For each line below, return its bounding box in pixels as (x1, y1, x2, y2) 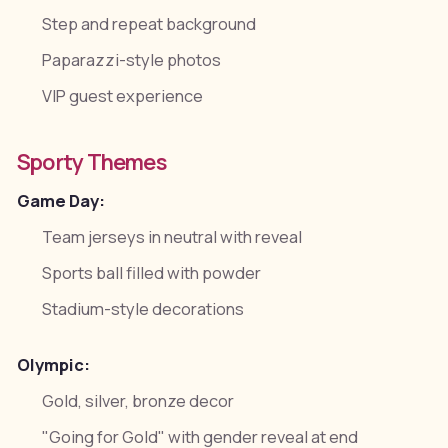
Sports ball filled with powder (42, 262, 262, 285)
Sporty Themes (16, 146, 166, 176)
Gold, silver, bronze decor (42, 389, 235, 412)
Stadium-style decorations (42, 298, 245, 321)
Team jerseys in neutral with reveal (42, 226, 303, 249)
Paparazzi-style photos (42, 48, 222, 71)
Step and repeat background (42, 12, 257, 35)
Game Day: (16, 189, 105, 212)
